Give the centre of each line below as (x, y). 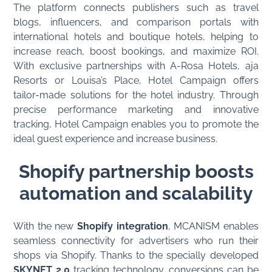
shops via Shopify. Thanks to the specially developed (136, 255)
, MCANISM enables (213, 226)
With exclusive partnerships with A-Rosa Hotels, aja (136, 66)
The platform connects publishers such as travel (136, 7)
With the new (45, 226)
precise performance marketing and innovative (136, 109)
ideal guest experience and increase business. (116, 138)
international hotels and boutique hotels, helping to (136, 36)
